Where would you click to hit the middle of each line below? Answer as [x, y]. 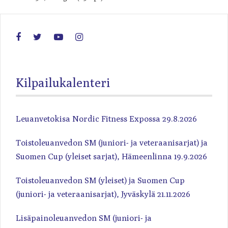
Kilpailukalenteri [63, 83]
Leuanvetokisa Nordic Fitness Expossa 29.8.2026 [106, 119]
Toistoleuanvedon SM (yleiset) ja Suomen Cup [100, 181]
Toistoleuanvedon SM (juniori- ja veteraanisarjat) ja [112, 143]
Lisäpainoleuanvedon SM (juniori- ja [84, 218]
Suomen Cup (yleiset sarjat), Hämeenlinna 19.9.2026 [111, 157]
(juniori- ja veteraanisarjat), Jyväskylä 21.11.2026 [103, 194]
